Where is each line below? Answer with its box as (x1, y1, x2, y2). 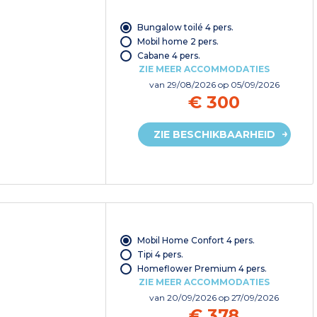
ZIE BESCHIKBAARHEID (153, 128, 275, 142)
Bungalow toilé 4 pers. (137, 22, 234, 33)
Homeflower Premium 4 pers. (137, 263, 267, 275)
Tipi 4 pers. (137, 249, 183, 260)
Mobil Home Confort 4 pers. (137, 235, 255, 246)
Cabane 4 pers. (137, 50, 200, 62)
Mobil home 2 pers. (137, 36, 219, 47)
